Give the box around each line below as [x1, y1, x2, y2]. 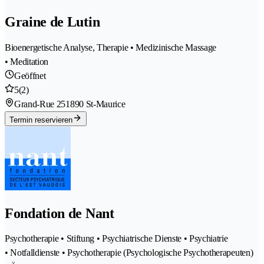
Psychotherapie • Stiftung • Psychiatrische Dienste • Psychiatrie [5, 233, 228, 244]
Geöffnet [14, 70, 46, 81]
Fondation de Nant [5, 205, 114, 221]
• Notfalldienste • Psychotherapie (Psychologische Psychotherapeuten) [5, 247, 253, 258]
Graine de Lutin [5, 14, 100, 29]
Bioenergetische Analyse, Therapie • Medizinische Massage [5, 42, 217, 52]
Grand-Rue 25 [14, 98, 66, 109]
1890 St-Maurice [65, 98, 126, 109]
